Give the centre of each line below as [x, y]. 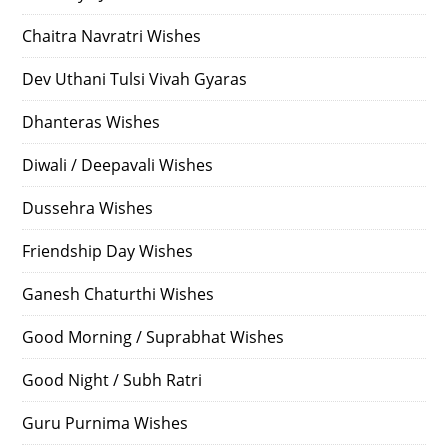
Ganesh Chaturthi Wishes [118, 294]
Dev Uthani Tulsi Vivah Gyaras [135, 79]
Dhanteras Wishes [91, 122]
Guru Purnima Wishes [105, 423]
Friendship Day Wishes [108, 251]
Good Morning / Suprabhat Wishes [153, 337]
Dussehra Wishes [88, 208]
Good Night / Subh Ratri [112, 380]
